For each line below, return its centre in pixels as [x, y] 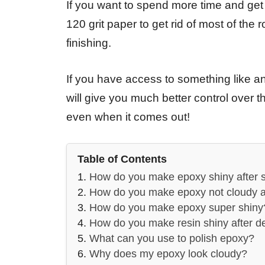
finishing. [89, 43]
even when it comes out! [128, 117]
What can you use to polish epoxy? [172, 239]
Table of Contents [122, 159]
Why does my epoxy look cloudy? [168, 254]
